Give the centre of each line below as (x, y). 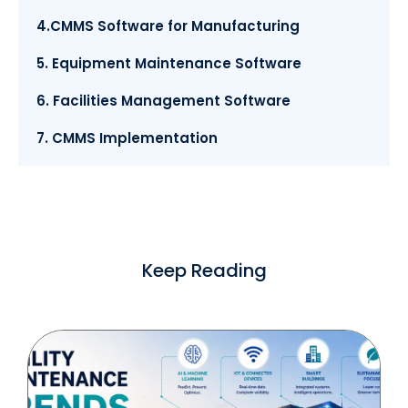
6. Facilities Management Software (163, 100)
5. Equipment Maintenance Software (169, 63)
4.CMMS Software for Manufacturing (168, 25)
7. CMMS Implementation (127, 138)
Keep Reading (204, 270)
